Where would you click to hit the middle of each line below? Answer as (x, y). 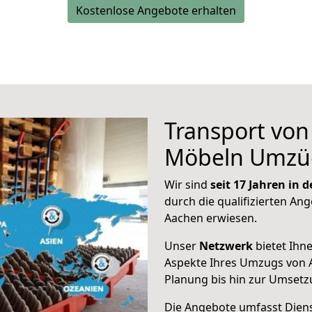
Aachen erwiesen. (211, 218)
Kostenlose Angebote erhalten (156, 10)
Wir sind (187, 185)
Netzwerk (226, 246)
